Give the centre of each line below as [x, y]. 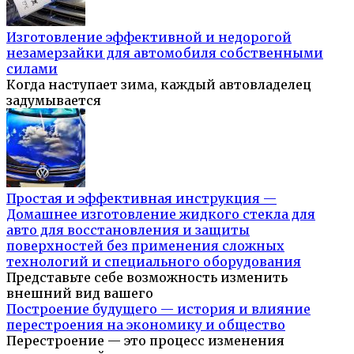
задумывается [54, 101]
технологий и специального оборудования [154, 262]
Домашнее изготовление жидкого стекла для [161, 215]
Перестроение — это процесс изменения [145, 341]
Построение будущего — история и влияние [158, 309]
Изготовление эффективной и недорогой [149, 38]
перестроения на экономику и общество [146, 325]
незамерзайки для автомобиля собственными [165, 53]
